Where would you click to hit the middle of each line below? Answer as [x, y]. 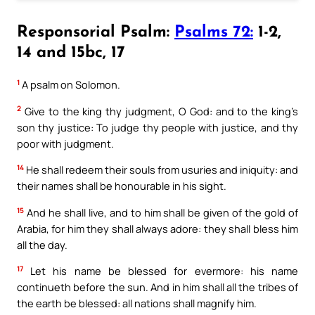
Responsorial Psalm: [96, 32]
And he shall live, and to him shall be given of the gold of [161, 212]
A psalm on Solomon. [70, 84]
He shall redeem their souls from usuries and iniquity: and [161, 170]
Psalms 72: [214, 32]
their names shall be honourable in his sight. [122, 186]
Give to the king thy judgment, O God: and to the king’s [160, 111]
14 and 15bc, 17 [71, 53]
